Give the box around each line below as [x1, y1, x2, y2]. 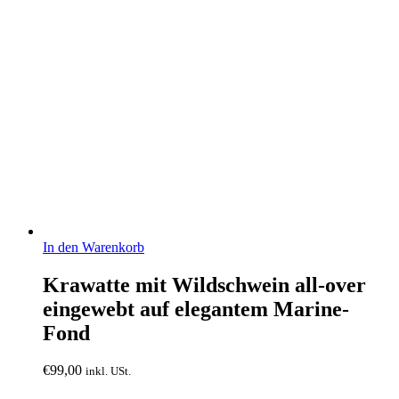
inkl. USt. [85, 364, 131, 379]
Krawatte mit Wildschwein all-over [43, 273, 366, 297]
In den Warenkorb [43, 239, 144, 255]
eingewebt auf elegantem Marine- [43, 297, 349, 321]
